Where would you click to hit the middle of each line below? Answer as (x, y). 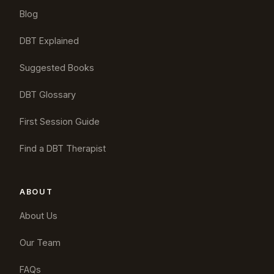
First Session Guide (60, 121)
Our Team (40, 242)
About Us (39, 215)
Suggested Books (57, 67)
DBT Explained (49, 40)
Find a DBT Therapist (63, 148)
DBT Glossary (48, 94)
